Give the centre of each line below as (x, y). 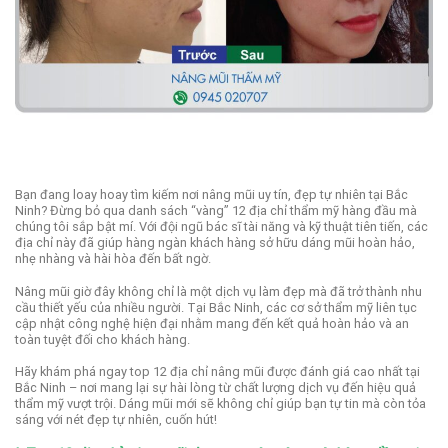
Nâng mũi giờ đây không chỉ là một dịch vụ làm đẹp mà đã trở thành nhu (218, 291)
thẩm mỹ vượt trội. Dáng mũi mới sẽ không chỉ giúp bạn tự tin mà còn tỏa (220, 404)
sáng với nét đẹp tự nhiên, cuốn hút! (116, 420)
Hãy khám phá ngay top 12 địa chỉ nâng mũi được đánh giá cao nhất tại (217, 372)
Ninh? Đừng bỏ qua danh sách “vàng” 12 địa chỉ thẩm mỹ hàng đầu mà (216, 211)
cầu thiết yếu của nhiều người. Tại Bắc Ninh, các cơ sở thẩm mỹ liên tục (216, 307)
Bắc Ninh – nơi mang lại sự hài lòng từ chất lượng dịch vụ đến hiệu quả (215, 388)
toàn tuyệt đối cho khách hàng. (102, 339)
